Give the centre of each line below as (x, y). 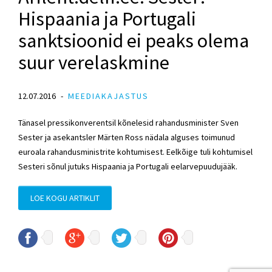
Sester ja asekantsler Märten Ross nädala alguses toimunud (127, 137)
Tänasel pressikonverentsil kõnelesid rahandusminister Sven (128, 122)
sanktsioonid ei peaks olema (134, 40)
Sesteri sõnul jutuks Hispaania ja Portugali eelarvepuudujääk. (128, 166)
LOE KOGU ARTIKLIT (65, 198)
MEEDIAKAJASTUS (108, 96)
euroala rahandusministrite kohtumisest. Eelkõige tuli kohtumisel (135, 151)
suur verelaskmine (94, 62)
